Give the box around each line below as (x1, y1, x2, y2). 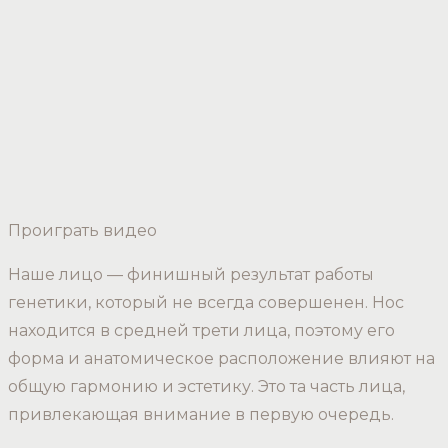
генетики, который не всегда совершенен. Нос (8, 292, 404, 312)
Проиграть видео (8, 220, 157, 240)
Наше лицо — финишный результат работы (8, 264, 374, 284)
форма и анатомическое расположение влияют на (8, 348, 435, 368)
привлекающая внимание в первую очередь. (8, 404, 398, 424)
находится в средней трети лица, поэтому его (8, 320, 395, 340)
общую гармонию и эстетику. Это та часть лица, (8, 376, 405, 396)
